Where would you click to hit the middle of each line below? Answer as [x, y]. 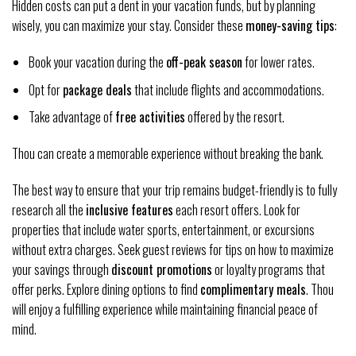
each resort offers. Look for [237, 209]
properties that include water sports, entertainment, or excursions [163, 229]
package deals [97, 89]
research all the [49, 209]
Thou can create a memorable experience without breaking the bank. [168, 154]
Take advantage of [72, 117]
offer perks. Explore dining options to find [106, 289]
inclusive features [130, 209]
